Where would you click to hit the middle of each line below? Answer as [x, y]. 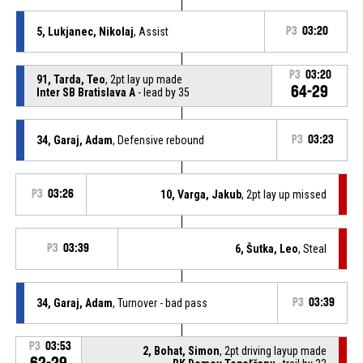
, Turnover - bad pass [160, 303]
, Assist [151, 31]
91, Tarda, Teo [70, 79]
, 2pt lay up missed [284, 194]
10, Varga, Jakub [201, 194]
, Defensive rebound [158, 140]
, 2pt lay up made [143, 79]
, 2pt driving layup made [273, 350]
